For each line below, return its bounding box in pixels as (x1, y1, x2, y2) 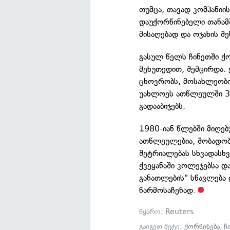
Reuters (165, 207, 194, 216)
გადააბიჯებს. (139, 101, 186, 111)
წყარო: (139, 207, 166, 216)
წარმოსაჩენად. (139, 185, 196, 195)
